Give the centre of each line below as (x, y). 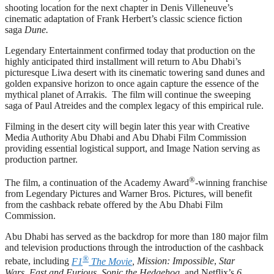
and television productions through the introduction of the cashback (134, 248)
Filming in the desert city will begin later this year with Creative (127, 127)
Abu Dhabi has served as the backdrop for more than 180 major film (136, 237)
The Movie (110, 261)
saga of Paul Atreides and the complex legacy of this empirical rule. (134, 106)
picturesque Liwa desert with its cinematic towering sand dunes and (135, 73)
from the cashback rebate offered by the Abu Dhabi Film (114, 205)
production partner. (41, 160)
